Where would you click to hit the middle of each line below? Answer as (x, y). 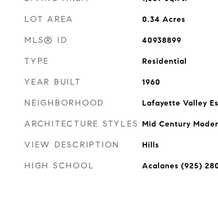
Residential (164, 61)
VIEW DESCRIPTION (72, 145)
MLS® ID (46, 40)
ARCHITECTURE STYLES (82, 124)
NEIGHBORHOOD (64, 103)
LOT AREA (49, 19)
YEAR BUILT (53, 82)
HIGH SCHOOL (60, 166)
